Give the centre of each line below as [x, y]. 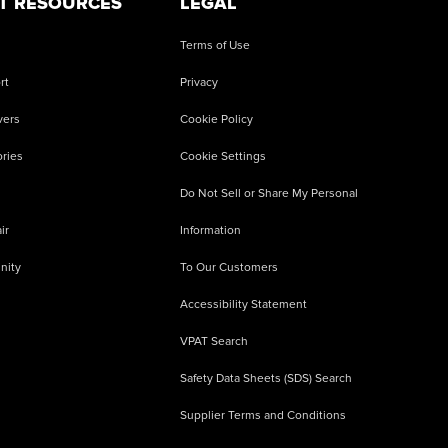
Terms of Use [214, 45]
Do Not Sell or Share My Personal [268, 193]
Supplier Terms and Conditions [262, 415]
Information [210, 230]
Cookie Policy [216, 119]
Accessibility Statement [243, 304]
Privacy [198, 82]
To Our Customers [228, 267]
